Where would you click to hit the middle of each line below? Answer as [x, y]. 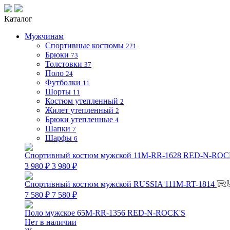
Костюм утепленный [82, 101]
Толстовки [64, 64]
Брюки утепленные [79, 119]
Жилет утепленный [79, 110]
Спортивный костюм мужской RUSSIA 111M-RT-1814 [121, 184]
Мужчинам [44, 36]
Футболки [63, 82]
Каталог [18, 19]
